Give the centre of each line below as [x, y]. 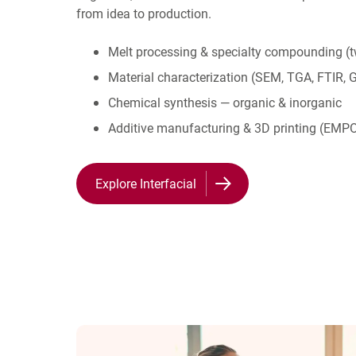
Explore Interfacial [146, 183]
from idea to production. [144, 13]
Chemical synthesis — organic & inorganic [225, 102]
